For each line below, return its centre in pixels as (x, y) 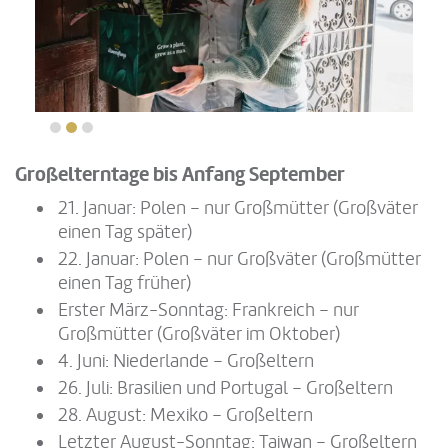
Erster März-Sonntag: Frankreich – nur (208, 310)
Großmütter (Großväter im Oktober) (199, 334)
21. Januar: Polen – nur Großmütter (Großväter (238, 208)
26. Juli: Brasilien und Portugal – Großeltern (225, 388)
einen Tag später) (125, 232)
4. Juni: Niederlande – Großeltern (186, 361)
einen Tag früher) (124, 283)
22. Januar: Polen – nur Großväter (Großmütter (239, 259)
